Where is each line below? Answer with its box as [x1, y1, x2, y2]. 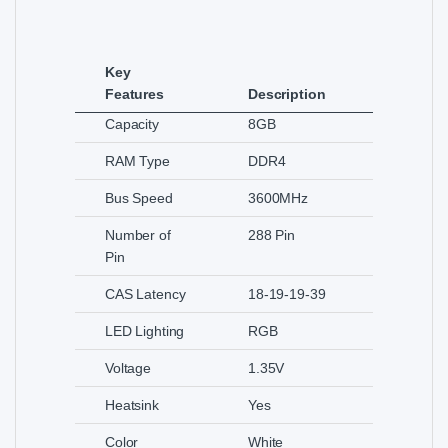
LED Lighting [105, 323, 185, 340]
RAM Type [105, 153, 170, 170]
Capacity [105, 116, 159, 133]
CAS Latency [105, 286, 186, 303]
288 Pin [248, 227, 296, 244]
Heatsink [105, 397, 159, 414]
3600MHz [248, 190, 309, 207]
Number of [105, 227, 171, 244]
